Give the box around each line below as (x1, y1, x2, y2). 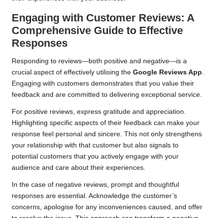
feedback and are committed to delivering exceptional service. (12, 91, 202, 99)
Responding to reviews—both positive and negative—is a (12, 57, 187, 65)
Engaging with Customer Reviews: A (12, 12, 194, 24)
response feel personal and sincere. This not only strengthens (12, 130, 202, 138)
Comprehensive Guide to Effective (12, 24, 183, 37)
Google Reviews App (133, 69, 202, 76)
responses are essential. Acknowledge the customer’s (12, 192, 177, 200)
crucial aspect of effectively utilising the (12, 69, 133, 76)
